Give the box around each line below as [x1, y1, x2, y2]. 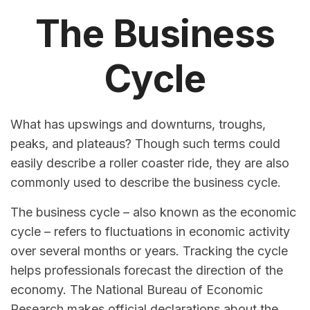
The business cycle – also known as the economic [10, 205, 296, 219]
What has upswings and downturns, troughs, [10, 117, 266, 131]
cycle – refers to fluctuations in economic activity [10, 224, 290, 239]
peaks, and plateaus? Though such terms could [10, 136, 280, 151]
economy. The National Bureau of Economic [10, 282, 263, 297]
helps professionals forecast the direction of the [10, 263, 283, 277]
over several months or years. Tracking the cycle [10, 244, 288, 258]
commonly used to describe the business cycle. [10, 175, 281, 190]
